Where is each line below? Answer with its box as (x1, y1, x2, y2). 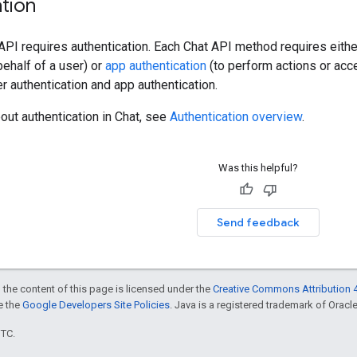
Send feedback (216, 214, 300, 229)
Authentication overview (170, 108, 302, 124)
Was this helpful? (218, 161, 298, 174)
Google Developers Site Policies (22, 298, 170, 311)
